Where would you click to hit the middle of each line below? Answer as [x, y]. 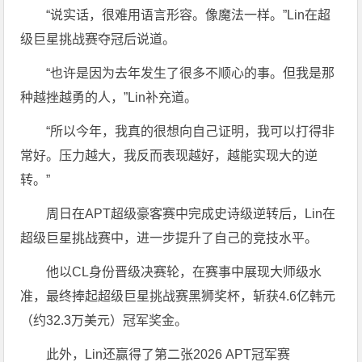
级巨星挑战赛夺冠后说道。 [98, 39]
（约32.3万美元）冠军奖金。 [104, 320]
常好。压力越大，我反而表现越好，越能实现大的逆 [169, 155]
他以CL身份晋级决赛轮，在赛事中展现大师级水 [184, 271]
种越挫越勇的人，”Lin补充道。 [109, 97]
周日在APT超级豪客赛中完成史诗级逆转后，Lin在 [191, 213]
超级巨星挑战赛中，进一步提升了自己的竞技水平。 [169, 238]
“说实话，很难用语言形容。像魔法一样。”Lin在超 [189, 15]
